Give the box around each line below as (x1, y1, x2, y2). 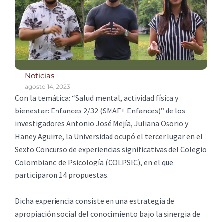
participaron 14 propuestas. (15, 170, 109, 180)
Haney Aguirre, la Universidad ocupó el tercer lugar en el (15, 131, 203, 142)
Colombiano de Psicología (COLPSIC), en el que (15, 157, 173, 167)
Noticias (25, 71, 54, 81)
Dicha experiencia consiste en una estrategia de (15, 195, 174, 206)
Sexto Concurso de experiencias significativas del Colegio (15, 144, 207, 155)
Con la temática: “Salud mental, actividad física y (15, 93, 178, 103)
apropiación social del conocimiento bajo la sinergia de (15, 208, 200, 219)
